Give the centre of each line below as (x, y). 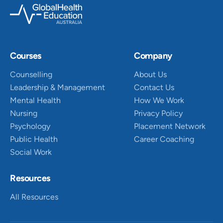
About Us (150, 74)
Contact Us (154, 87)
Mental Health (35, 100)
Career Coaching (164, 139)
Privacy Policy (158, 113)
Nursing (24, 113)
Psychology (30, 126)
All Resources (34, 197)
